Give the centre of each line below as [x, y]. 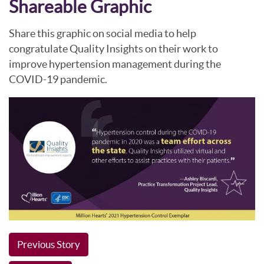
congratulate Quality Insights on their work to [113, 48]
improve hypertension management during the [115, 64]
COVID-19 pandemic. [58, 79]
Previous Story [48, 245]
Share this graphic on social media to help [103, 33]
